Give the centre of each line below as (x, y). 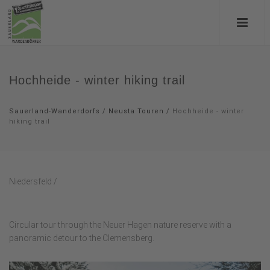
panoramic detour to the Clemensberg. (82, 238)
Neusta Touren (136, 111)
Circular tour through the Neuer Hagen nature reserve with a (120, 225)
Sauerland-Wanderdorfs (55, 111)
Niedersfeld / (33, 181)
